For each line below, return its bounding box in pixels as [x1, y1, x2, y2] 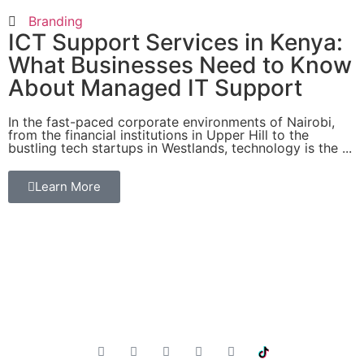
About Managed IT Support [8, 74, 302, 102]
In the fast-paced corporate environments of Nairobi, [8, 114, 335, 131]
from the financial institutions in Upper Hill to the [8, 127, 309, 144]
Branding [28, 13, 83, 30]
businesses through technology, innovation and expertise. [20, 295, 323, 310]
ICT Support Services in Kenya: [8, 28, 343, 57]
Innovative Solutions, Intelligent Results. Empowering [20, 277, 344, 292]
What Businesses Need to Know [8, 51, 352, 80]
